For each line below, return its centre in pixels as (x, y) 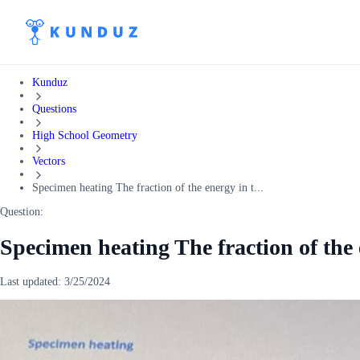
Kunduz (50, 82)
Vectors (49, 162)
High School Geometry (85, 135)
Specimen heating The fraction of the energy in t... (148, 188)
